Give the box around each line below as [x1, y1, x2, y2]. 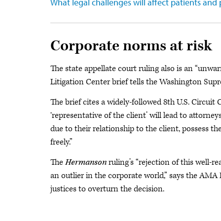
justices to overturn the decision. [50, 184, 164, 194]
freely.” [50, 137, 73, 147]
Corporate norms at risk [50, 37, 212, 56]
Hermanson [65, 157, 107, 168]
